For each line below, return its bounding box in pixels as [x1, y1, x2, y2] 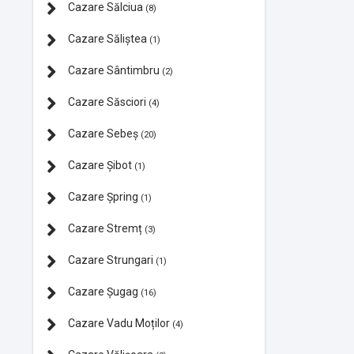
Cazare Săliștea [66, 32, 149, 45]
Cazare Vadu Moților [66, 316, 172, 330]
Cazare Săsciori [66, 95, 149, 108]
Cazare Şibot [66, 158, 134, 171]
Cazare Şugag [66, 284, 141, 298]
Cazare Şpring [66, 190, 141, 203]
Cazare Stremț [66, 221, 145, 235]
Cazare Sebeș [66, 126, 141, 140]
